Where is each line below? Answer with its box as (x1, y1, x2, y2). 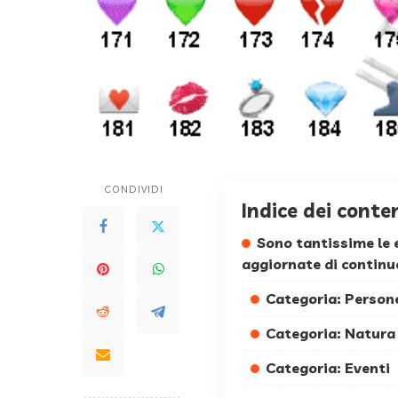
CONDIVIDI (103, 182, 164, 195)
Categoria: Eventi (266, 358, 390, 377)
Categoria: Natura (266, 323, 395, 342)
